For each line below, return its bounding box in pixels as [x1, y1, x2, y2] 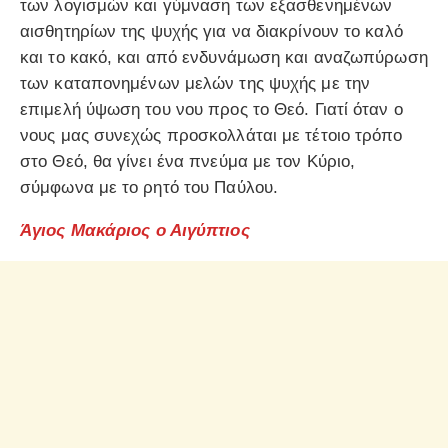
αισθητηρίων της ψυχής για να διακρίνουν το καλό [20, 22, 403, 42]
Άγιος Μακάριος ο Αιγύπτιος [20, 221, 250, 241]
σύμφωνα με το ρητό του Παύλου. [20, 178, 279, 198]
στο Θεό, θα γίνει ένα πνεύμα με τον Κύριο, [20, 152, 356, 172]
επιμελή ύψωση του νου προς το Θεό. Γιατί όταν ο [20, 100, 403, 120]
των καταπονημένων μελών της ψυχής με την [20, 74, 371, 94]
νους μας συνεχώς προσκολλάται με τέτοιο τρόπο [20, 126, 403, 146]
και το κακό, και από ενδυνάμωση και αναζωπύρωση [20, 48, 428, 68]
